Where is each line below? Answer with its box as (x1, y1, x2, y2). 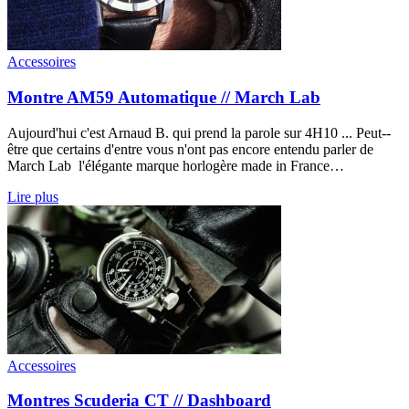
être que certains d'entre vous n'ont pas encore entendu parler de (7, 141, 373, 157)
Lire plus (7, 188, 58, 204)
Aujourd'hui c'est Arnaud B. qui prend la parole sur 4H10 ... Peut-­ (7, 124, 391, 141)
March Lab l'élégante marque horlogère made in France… (7, 157, 344, 173)
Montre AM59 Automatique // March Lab (7, 87, 320, 107)
